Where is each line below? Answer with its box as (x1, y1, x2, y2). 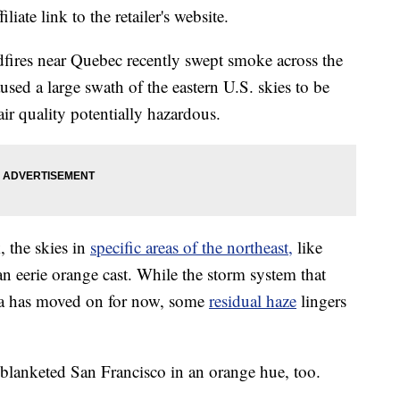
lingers (296, 289, 346, 312)
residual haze (209, 289, 296, 312)
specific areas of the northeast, (90, 236, 293, 259)
